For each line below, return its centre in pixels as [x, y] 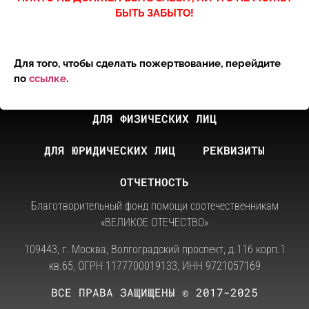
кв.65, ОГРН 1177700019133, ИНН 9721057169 [154, 266]
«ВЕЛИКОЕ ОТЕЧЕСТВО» [154, 223]
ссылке [48, 78]
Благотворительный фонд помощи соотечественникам [154, 206]
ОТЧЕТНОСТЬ [154, 182]
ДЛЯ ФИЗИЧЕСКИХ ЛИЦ [154, 119]
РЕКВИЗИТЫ [234, 150]
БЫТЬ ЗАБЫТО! [154, 13]
